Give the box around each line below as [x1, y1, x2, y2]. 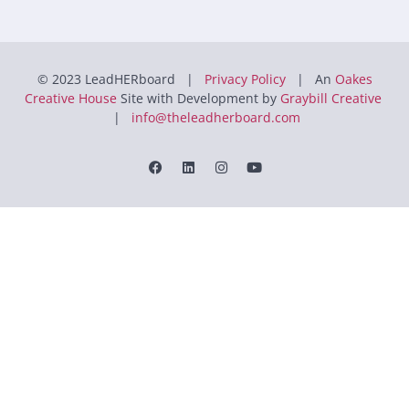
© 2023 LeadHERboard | [37, 70, 204, 88]
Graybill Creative [279, 89, 382, 107]
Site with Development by [116, 89, 280, 107]
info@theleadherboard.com [131, 109, 300, 126]
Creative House [24, 89, 117, 107]
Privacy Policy [204, 70, 286, 88]
